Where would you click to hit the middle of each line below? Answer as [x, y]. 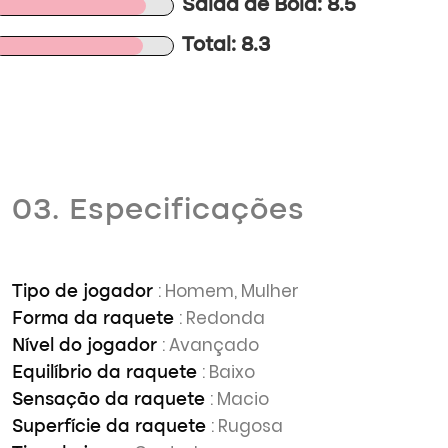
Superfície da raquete [111, 427]
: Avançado [210, 345]
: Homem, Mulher [228, 291]
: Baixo [228, 372]
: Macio [239, 399]
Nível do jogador [87, 346]
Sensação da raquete [111, 400]
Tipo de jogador [85, 292]
